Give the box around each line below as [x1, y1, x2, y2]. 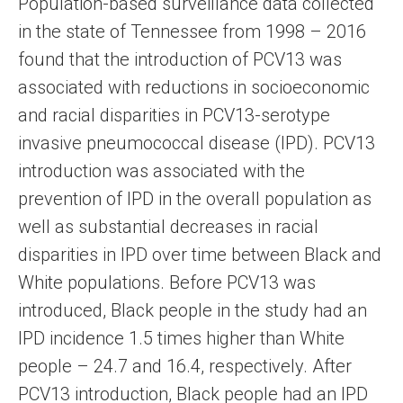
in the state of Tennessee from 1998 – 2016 [18, 21, 366, 43]
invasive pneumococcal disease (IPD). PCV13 [18, 132, 375, 155]
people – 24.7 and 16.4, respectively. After [18, 355, 352, 378]
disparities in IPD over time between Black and [18, 244, 381, 266]
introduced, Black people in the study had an [18, 300, 367, 322]
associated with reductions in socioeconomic [18, 76, 370, 99]
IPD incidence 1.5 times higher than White [18, 327, 345, 350]
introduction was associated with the [18, 160, 305, 183]
